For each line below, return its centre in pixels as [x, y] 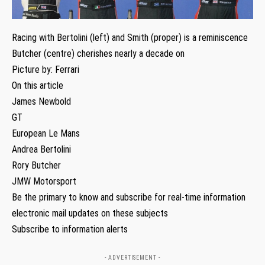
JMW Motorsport [44, 181]
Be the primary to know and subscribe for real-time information [129, 197]
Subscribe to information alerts [70, 229]
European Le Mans [46, 133]
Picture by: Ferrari [46, 69]
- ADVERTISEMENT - [132, 257]
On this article [38, 85]
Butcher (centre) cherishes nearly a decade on [98, 53]
